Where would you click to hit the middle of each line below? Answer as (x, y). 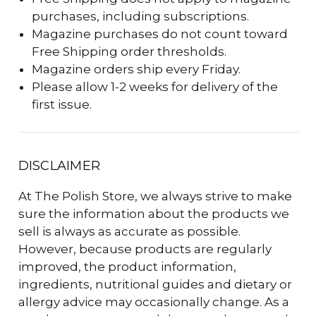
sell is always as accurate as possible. (129, 231)
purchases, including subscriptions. (141, 17)
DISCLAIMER (59, 165)
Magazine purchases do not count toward (160, 34)
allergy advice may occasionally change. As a (153, 302)
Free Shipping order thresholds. (129, 52)
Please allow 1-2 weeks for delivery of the (155, 87)
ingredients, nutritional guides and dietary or (155, 284)
